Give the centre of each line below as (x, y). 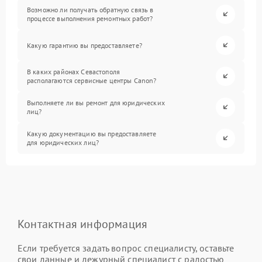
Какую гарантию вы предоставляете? (85, 45)
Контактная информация (83, 224)
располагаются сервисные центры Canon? (92, 81)
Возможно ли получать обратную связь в (90, 10)
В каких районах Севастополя (74, 72)
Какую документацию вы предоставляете (92, 134)
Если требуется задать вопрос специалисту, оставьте (126, 248)
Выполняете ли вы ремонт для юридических (96, 103)
